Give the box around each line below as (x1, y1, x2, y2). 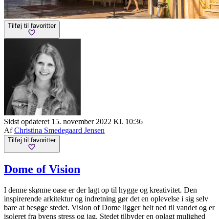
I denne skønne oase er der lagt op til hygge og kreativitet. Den (4, 185, 197, 194)
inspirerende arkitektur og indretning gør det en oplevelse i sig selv (4, 194, 208, 203)
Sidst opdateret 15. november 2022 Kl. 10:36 (4, 117, 143, 126)
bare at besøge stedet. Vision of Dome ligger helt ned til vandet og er (4, 203, 215, 212)
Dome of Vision (4, 162, 80, 175)
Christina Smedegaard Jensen (14, 126, 105, 134)
